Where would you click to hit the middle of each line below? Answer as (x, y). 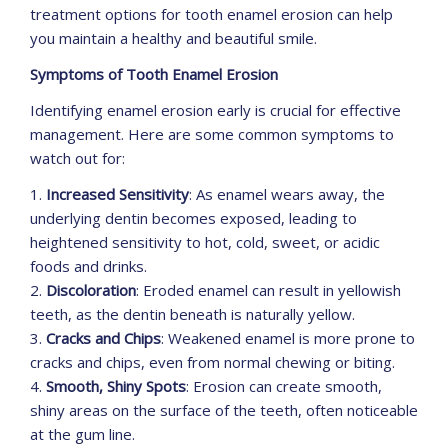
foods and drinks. (88, 266)
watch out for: (77, 158)
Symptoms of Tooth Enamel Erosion (154, 74)
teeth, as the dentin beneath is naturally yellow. (192, 314)
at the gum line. (82, 434)
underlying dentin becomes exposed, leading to (193, 218)
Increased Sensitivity (117, 194)
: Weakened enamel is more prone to (288, 338)
